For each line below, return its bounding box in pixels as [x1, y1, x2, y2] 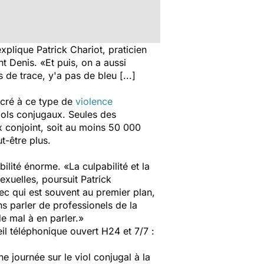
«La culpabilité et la [64, 160, 150, 172]
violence [75, 95, 113, 107]
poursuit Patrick [42, 173, 111, 185]
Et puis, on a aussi [45, 57, 126, 68]
